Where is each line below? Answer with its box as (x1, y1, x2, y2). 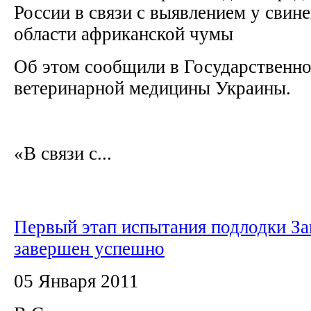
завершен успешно (14, 237, 165, 259)
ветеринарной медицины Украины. (14, 77, 296, 99)
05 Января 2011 (14, 270, 139, 292)
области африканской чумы (14, 23, 238, 44)
